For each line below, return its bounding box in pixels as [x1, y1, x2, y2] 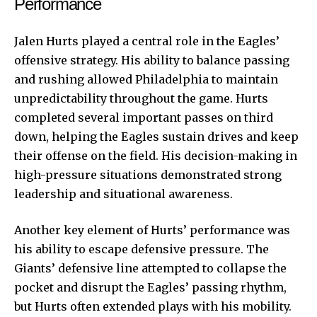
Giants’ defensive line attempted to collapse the [14, 260, 287, 275]
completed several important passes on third [14, 110, 273, 125]
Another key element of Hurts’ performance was [14, 222, 290, 237]
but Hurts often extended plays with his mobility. [14, 299, 292, 313]
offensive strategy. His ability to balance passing [14, 52, 289, 67]
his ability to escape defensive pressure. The [14, 241, 269, 256]
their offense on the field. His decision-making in [14, 148, 297, 163]
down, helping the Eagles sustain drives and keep [14, 129, 299, 144]
